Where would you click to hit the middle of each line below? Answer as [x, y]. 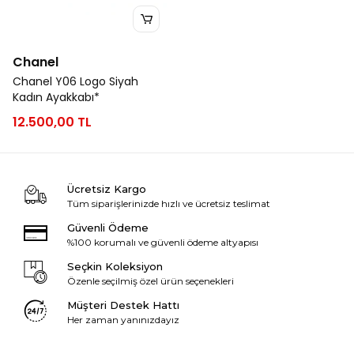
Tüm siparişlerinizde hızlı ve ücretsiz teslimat [168, 203]
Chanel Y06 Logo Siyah [75, 81]
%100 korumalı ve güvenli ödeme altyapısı [162, 242]
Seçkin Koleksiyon [115, 266]
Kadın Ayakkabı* [56, 97]
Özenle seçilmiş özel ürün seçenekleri [150, 281]
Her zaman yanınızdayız [123, 320]
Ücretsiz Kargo [106, 189]
